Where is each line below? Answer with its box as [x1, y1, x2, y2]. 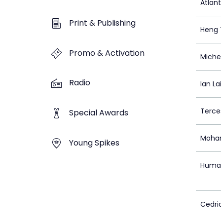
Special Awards [69, 107, 128, 119]
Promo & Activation [69, 47, 145, 59]
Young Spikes [69, 137, 119, 148]
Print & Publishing [69, 17, 136, 29]
